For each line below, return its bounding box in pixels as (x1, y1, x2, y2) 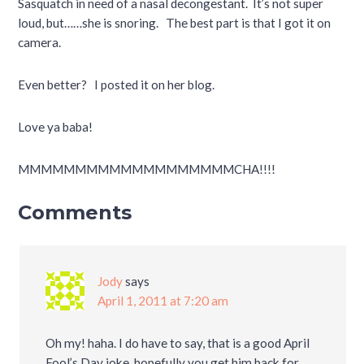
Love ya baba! (18, 119, 93, 135)
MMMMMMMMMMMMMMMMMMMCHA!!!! (18, 162, 276, 177)
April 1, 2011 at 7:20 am (97, 293, 229, 309)
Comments (18, 201, 132, 225)
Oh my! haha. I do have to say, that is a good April (45, 336, 310, 351)
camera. (18, 35, 62, 50)
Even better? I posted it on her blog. (18, 77, 215, 93)
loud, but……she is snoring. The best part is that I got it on (18, 15, 331, 31)
